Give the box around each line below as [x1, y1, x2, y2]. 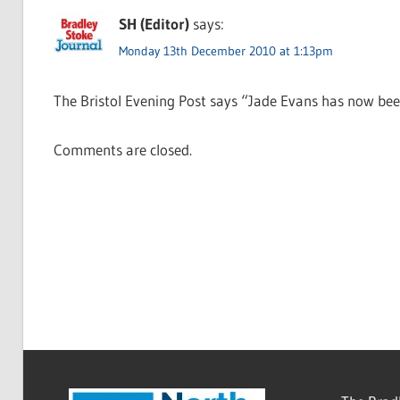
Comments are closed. [53, 139, 192, 159]
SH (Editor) [118, 13, 189, 33]
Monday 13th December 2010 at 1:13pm [118, 43, 333, 60]
